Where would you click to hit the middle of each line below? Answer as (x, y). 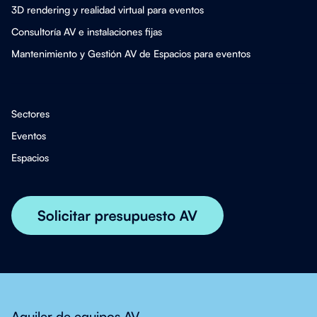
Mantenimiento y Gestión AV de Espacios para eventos (131, 54)
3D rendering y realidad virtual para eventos (108, 10)
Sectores (30, 114)
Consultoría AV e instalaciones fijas (87, 32)
